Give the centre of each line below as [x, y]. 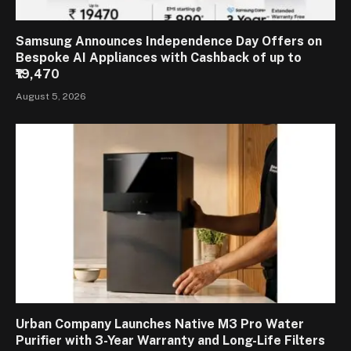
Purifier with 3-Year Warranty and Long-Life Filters [170, 341]
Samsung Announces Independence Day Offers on [169, 41]
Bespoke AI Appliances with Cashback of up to [159, 57]
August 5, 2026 [51, 96]
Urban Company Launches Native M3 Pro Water [160, 324]
